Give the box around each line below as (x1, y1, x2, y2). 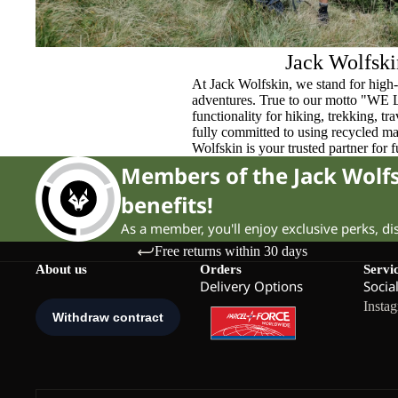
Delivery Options (199, 276, 303, 295)
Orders (199, 261, 242, 276)
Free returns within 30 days (155, 243, 308, 259)
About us (36, 261, 87, 276)
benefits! (121, 189, 213, 219)
